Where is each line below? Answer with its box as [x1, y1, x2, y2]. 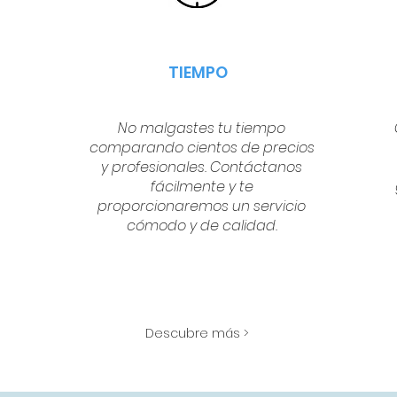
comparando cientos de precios [89, 137, 315, 158]
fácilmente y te [150, 176, 253, 197]
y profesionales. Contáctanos [101, 157, 303, 177]
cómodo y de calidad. [126, 215, 277, 236]
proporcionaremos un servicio [97, 196, 307, 216]
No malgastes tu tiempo [118, 118, 286, 138]
